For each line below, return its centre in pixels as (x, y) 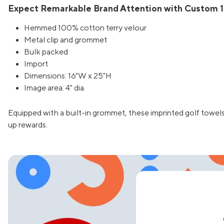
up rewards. (28, 125)
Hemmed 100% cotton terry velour (85, 28)
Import (36, 64)
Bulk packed (46, 52)
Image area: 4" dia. (55, 88)
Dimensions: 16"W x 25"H (68, 76)
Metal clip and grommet (65, 40)
